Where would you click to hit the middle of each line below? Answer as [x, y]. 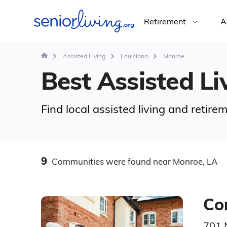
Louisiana [134, 56]
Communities [78, 161]
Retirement [165, 21]
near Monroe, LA [184, 161]
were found [128, 161]
